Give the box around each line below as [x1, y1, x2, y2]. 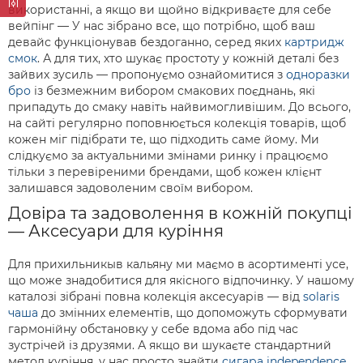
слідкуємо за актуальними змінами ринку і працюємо [8, 148, 328, 163]
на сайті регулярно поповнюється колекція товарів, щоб [8, 116, 346, 130]
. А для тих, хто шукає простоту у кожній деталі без [37, 51, 339, 66]
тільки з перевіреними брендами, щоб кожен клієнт [8, 164, 322, 179]
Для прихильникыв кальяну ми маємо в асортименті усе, [8, 257, 348, 271]
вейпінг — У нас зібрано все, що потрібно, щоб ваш [8, 19, 315, 33]
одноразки [286, 67, 350, 82]
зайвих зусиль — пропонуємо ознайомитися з [8, 67, 286, 82]
